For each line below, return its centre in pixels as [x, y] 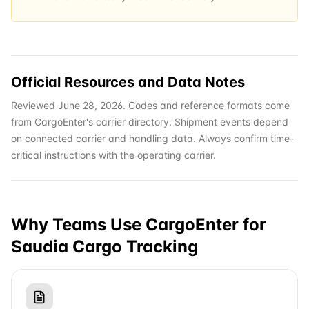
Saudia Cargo [67, 247]
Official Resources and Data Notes [128, 82]
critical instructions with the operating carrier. [113, 155]
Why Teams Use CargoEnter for [139, 225]
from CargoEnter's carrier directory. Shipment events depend [150, 122]
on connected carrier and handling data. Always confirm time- [152, 138]
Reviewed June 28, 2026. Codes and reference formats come [150, 105]
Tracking [160, 247]
